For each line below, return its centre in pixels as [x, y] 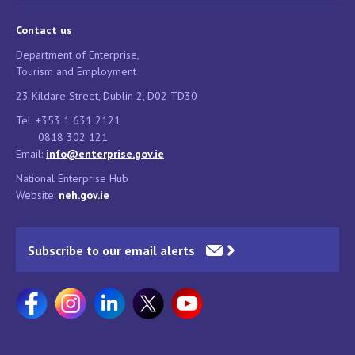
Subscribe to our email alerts [111, 250]
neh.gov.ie [84, 195]
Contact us [44, 30]
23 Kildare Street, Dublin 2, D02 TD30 [107, 95]
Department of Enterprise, [79, 54]
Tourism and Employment [76, 71]
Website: [37, 195]
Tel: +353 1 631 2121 [68, 120]
